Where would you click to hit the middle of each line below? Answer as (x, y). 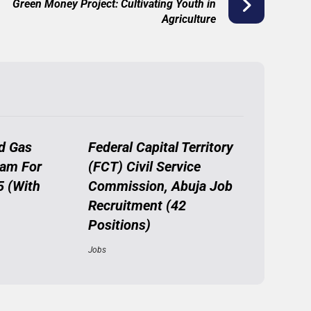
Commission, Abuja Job (160, 186)
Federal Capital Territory (160, 147)
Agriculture (188, 19)
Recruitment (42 (137, 205)
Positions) (119, 225)
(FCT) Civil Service (144, 167)
